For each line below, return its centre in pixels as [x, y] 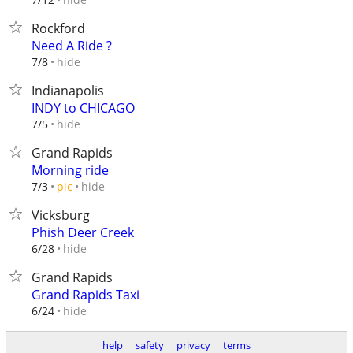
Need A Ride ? [72, 46]
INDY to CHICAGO [83, 108]
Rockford [58, 28]
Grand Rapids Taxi [85, 295]
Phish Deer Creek [83, 232]
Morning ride [70, 170]
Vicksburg [61, 215]
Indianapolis [68, 91]
